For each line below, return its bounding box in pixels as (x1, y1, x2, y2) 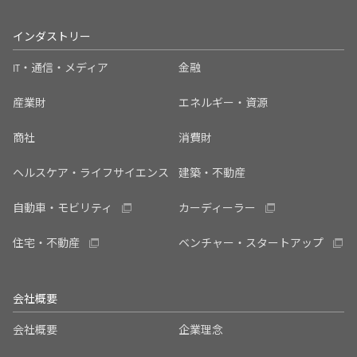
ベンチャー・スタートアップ (178, 236, 324, 251)
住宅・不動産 (13, 236, 80, 251)
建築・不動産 (178, 166, 245, 181)
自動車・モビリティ (13, 201, 112, 216)
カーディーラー (178, 201, 256, 216)
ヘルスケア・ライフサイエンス (13, 166, 169, 181)
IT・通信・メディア (13, 61, 108, 76)
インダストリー (13, 29, 91, 45)
